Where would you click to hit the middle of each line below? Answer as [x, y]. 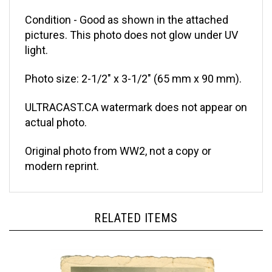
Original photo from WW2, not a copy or [118, 141]
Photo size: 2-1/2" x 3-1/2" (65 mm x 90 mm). [133, 69]
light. [36, 41]
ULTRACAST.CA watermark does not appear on [136, 98]
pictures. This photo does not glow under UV [131, 25]
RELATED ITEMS [136, 209]
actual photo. [56, 113]
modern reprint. [62, 157]
